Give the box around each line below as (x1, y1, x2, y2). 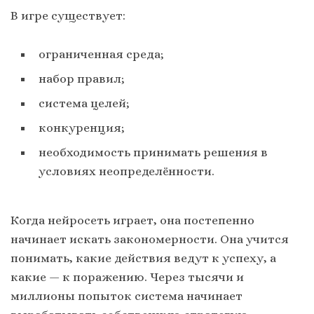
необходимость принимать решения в (39, 145, 268, 160)
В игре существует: (11, 8, 125, 23)
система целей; (39, 96, 130, 111)
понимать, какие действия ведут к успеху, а (11, 250, 276, 265)
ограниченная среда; (39, 47, 164, 62)
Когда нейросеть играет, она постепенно (11, 212, 254, 227)
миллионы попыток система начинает (11, 288, 243, 303)
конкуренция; (39, 121, 125, 135)
